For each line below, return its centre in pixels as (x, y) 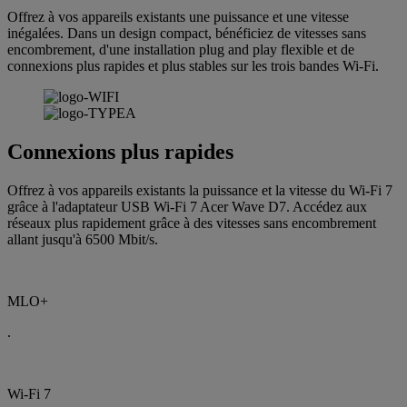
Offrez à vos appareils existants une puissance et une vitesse (178, 16)
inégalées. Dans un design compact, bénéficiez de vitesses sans (187, 33)
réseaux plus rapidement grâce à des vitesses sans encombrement (192, 223)
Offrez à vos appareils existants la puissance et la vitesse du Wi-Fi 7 (200, 190)
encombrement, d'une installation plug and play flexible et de (181, 49)
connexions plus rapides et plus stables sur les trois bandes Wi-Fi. (193, 65)
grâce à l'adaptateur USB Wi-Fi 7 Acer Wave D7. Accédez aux (187, 206)
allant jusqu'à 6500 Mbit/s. (83, 239)
